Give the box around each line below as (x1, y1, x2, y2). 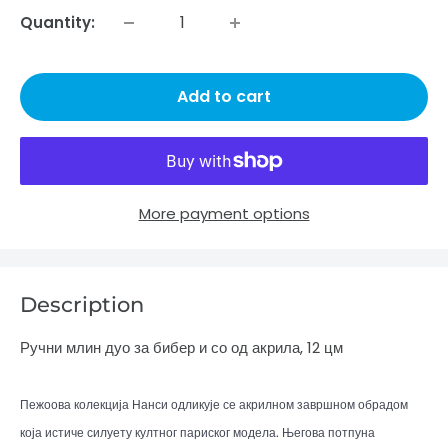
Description (20, 291, 144, 317)
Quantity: (20, 11, 95, 33)
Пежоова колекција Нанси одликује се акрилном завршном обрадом (20, 397, 408, 413)
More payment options (138, 202, 310, 224)
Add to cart (177, 84, 271, 108)
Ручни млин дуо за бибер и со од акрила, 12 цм (20, 337, 343, 359)
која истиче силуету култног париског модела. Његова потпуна (20, 425, 375, 441)
